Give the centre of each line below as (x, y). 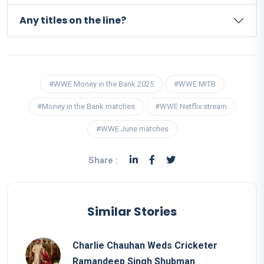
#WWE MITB (194, 84)
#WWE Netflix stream (191, 106)
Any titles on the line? (73, 20)
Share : (103, 160)
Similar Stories (132, 211)
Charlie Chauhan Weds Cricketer (145, 245)
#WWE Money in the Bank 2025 (101, 84)
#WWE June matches (132, 128)
